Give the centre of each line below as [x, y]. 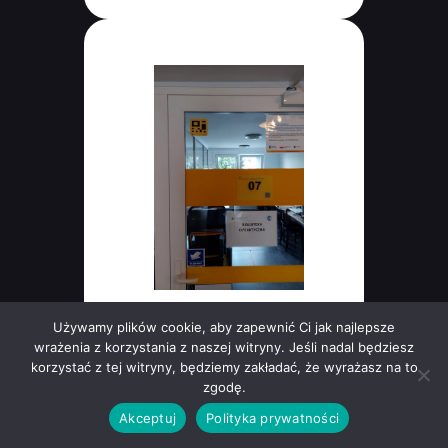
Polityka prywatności [272, 417]
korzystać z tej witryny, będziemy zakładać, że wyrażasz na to [224, 367]
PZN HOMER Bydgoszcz [229, 319]
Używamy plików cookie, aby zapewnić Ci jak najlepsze [224, 327]
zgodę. [224, 387]
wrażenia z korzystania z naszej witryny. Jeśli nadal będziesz [224, 347]
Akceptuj [147, 417]
